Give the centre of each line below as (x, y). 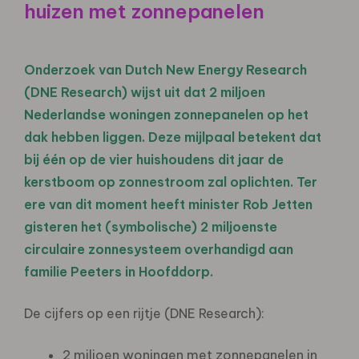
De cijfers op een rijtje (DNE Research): (144, 313)
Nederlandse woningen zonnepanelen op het (166, 114)
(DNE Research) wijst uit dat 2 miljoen (145, 92)
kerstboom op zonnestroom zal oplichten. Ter (171, 182)
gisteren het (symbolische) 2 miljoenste (151, 226)
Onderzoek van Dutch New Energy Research (165, 69)
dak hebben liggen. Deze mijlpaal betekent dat (173, 137)
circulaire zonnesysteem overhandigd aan (159, 249)
